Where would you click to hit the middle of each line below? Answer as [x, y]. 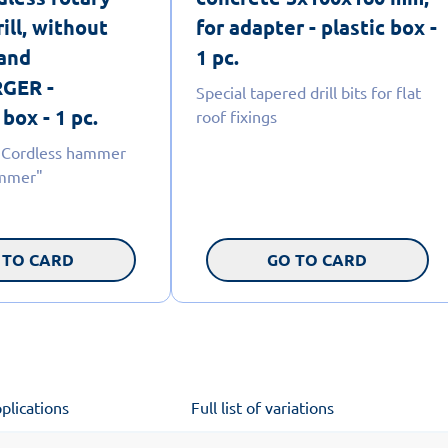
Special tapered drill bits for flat [308, 91]
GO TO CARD [317, 259]
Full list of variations [262, 406]
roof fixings [236, 115]
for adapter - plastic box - [316, 26]
